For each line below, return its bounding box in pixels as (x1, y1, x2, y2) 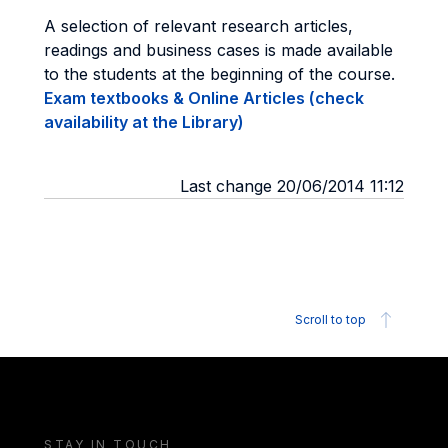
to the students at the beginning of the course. (44, 64, 395, 84)
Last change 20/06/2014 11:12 (180, 176, 404, 196)
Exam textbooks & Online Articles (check (44, 88, 364, 108)
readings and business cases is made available (44, 40, 393, 60)
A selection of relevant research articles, (44, 16, 353, 36)
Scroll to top (295, 312, 366, 327)
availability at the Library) (44, 112, 244, 132)
